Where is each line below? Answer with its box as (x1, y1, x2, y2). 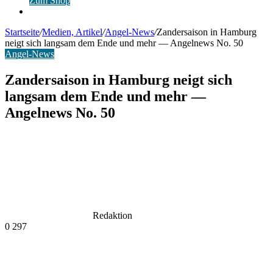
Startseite (5, 27, 40, 37)
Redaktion (93, 210, 132, 221)
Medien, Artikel (42, 27, 102, 37)
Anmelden (29, 5, 69, 16)
